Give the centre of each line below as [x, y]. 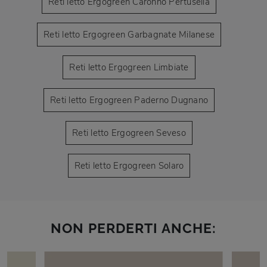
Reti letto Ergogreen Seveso [129, 133]
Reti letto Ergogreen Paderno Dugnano [129, 100]
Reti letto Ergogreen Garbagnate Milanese [129, 34]
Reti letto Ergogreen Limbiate [129, 67]
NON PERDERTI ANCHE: [133, 228]
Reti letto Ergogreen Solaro [129, 165]
